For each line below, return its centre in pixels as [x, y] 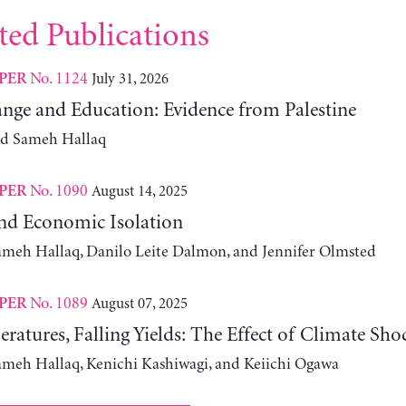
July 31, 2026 [130, 79]
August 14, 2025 [139, 192]
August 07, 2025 [139, 304]
